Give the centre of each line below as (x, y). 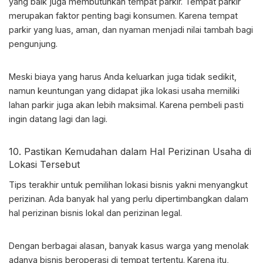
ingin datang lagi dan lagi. (58, 119)
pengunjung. (33, 44)
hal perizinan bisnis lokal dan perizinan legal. (95, 213)
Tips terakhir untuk (47, 185)
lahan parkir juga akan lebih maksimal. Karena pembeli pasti (126, 105)
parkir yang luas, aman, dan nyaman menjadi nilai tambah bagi (131, 30)
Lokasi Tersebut (44, 165)
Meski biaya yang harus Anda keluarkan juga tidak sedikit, (123, 77)
